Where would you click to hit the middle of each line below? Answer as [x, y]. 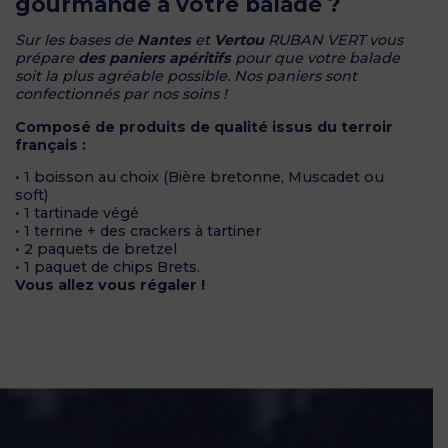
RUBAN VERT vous [333, 40]
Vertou [239, 40]
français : [50, 144]
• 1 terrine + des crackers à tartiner [138, 231]
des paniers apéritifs [154, 58]
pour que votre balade [315, 58]
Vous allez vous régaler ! [110, 285]
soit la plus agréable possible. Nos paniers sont [186, 76]
